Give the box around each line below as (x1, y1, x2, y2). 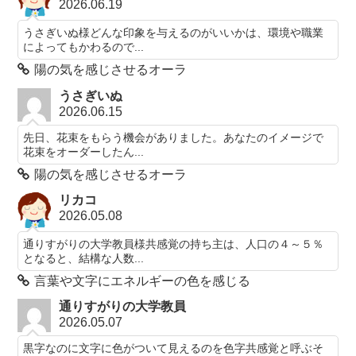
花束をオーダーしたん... (23, 145, 145, 158)
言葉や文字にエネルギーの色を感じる (34, 273, 251, 288)
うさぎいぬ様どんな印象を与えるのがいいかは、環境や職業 (23, 26, 324, 40)
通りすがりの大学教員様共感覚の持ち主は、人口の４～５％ (23, 237, 324, 250)
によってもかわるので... (23, 41, 145, 54)
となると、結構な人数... (23, 251, 145, 265)
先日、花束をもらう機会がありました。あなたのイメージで (23, 130, 324, 144)
